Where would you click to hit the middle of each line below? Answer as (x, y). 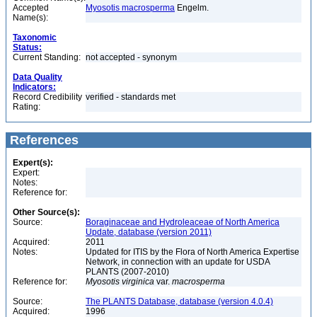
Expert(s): (33, 163)
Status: (27, 47)
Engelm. (192, 8)
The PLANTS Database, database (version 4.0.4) (179, 301)
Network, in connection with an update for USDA (178, 262)
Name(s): (30, 18)
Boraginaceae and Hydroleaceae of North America (183, 222)
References (42, 140)
